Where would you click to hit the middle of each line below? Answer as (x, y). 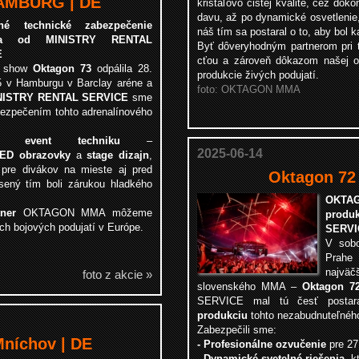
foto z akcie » (117, 274)
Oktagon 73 (62, 69)
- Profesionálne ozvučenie (262, 344)
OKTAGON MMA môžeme (84, 213)
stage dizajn (118, 155)
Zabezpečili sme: (237, 330)
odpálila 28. (122, 69)
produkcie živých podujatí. (258, 75)
